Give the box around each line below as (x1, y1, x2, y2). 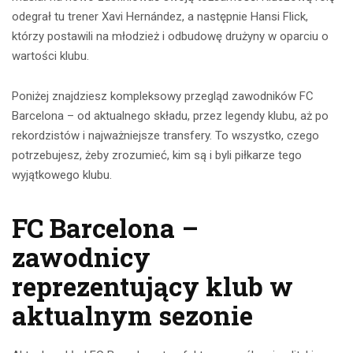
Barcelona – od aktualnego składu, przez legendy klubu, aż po (12, 109, 329, 124)
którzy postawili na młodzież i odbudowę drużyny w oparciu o (12, 29, 329, 44)
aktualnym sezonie (12, 298, 253, 333)
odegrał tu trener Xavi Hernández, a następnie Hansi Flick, (12, 9, 308, 24)
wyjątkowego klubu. (12, 168, 112, 183)
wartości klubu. (12, 49, 89, 64)
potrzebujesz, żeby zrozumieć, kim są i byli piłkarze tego (12, 148, 302, 163)
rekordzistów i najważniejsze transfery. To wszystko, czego (12, 128, 319, 143)
